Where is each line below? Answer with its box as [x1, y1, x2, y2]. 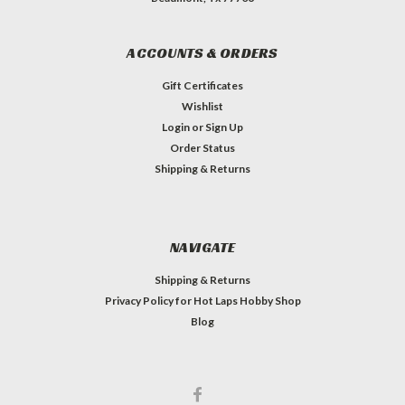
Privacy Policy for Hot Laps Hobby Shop [104, 293, 301, 307]
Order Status [170, 140, 235, 155]
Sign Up [205, 119, 244, 134]
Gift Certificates [162, 78, 243, 92]
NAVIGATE [169, 237, 236, 257]
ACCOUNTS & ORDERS [127, 42, 278, 62]
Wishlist [182, 99, 223, 113]
